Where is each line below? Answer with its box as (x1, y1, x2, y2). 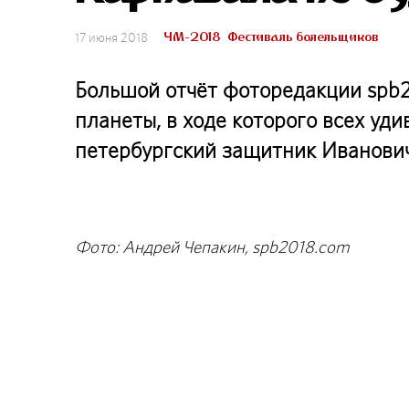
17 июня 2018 (75, 28, 148, 46)
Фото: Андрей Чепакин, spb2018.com (75, 236, 350, 257)
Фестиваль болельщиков (227, 28, 378, 45)
